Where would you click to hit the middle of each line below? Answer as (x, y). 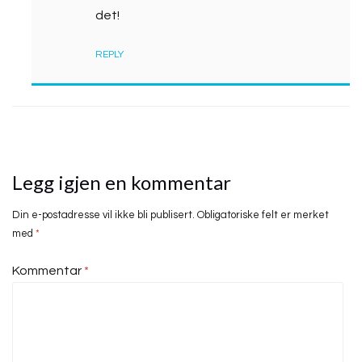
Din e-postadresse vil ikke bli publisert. (103, 215)
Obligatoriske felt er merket (263, 215)
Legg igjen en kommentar (122, 182)
